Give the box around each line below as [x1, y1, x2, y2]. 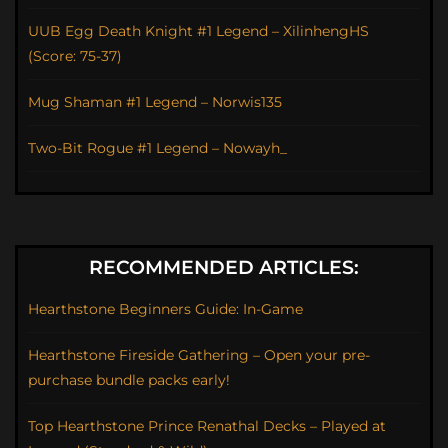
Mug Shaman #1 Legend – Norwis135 [28, 92, 282, 111]
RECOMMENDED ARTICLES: [89, 255, 359, 279]
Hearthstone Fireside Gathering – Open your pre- [28, 345, 370, 364]
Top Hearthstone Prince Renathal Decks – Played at [28, 416, 386, 435]
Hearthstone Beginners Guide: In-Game [28, 299, 303, 318]
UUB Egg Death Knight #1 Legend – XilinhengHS [28, 21, 369, 40]
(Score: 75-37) [28, 46, 122, 65]
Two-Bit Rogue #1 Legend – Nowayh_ [28, 138, 287, 157]
